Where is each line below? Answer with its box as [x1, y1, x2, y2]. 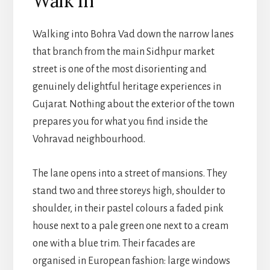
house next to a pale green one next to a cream [32, 220, 228, 231]
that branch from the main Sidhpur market [32, 46, 215, 57]
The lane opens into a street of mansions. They [32, 168, 227, 179]
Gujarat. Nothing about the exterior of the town [32, 98, 234, 110]
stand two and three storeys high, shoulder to [32, 185, 225, 196]
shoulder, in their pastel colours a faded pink [32, 202, 224, 214]
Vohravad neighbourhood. [32, 133, 145, 145]
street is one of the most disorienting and [32, 63, 207, 75]
